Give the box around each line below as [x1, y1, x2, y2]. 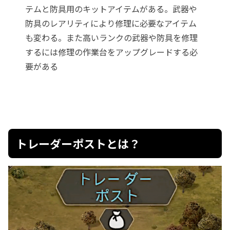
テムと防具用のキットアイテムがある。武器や [25, 3, 198, 15]
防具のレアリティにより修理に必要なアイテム [25, 17, 197, 30]
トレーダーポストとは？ [16, 135, 140, 151]
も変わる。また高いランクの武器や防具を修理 [25, 31, 198, 44]
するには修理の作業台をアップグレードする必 [25, 46, 198, 59]
